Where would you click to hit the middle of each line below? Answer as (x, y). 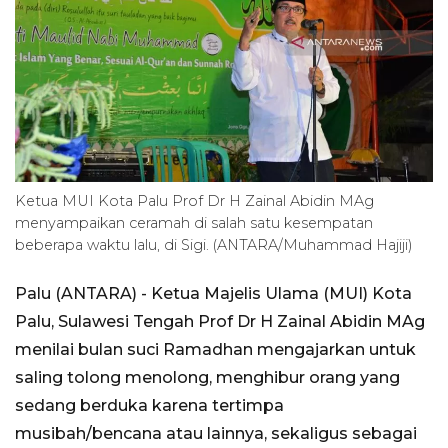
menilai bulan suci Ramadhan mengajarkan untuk (215, 350)
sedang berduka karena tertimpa (149, 406)
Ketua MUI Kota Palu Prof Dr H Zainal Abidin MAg (194, 201)
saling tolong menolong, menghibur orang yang (207, 378)
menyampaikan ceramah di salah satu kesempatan (194, 223)
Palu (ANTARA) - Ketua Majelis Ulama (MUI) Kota (213, 294)
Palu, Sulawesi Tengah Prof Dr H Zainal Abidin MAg (220, 322)
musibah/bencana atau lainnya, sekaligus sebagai (216, 434)
